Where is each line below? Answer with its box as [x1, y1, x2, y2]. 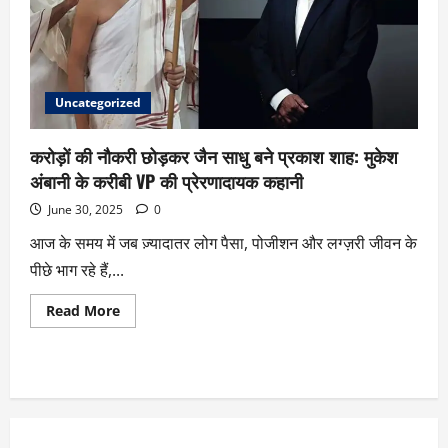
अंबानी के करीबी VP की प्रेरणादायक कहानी [30, 167, 303, 194]
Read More [46, 300, 120, 320]
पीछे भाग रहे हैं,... [30, 258, 124, 281]
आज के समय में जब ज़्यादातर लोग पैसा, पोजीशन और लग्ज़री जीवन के [30, 231, 417, 254]
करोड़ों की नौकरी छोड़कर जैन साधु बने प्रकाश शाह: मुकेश [30, 142, 398, 169]
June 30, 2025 [45, 200, 126, 218]
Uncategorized [55, 93, 141, 111]
